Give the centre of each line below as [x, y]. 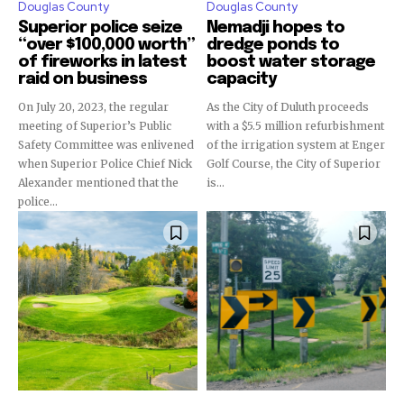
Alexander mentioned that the [98, 183]
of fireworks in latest [102, 62]
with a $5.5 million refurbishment [295, 126]
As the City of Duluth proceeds [288, 107]
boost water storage [291, 62]
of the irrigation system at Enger [296, 145]
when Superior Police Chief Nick [105, 164]
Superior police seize [100, 28]
